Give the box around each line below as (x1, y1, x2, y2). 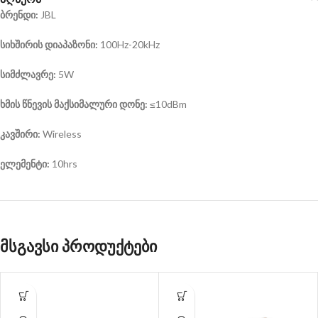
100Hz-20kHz (100, 38, 160, 51)
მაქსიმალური (54, 98, 117, 111)
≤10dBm (150, 98, 187, 111)
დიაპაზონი (45, 38, 95, 51)
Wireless (40, 128, 82, 141)
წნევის (22, 98, 52, 111)
